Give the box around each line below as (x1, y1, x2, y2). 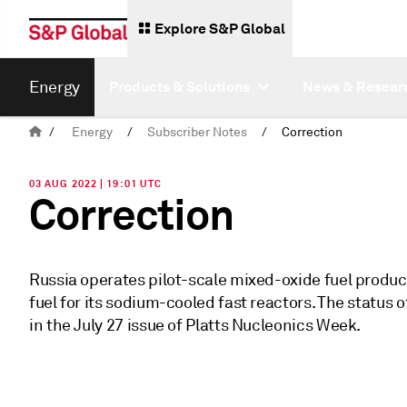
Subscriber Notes (147, 124, 247, 140)
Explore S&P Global (154, 19, 285, 38)
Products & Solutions (108, 77, 250, 96)
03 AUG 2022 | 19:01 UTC (29, 177, 163, 190)
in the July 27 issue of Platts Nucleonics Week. (29, 315, 362, 335)
